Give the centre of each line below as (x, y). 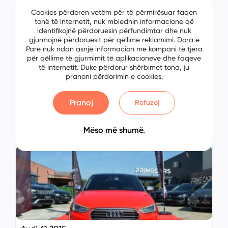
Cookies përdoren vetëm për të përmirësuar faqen (114, 12)
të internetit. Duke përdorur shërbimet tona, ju (114, 67)
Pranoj (81, 103)
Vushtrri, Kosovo (56, 109)
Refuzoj (147, 103)
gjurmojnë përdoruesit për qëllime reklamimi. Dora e (114, 40)
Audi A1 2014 (44, 81)
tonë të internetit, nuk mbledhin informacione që (114, 22)
